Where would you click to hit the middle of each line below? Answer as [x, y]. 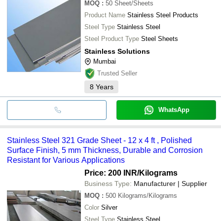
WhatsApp [174, 110]
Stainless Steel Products [163, 15]
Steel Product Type [112, 38]
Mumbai [105, 61]
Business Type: [108, 183]
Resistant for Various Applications [66, 160]
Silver [109, 207]
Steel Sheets [160, 38]
